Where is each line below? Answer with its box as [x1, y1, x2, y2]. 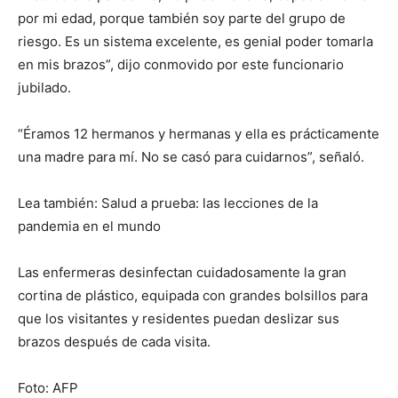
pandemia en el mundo [18, 218, 161, 235]
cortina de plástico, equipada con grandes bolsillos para [18, 287, 368, 304]
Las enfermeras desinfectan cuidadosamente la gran [18, 264, 346, 281]
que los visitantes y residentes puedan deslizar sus [18, 310, 339, 327]
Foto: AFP [18, 379, 78, 396]
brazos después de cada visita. [18, 333, 211, 350]
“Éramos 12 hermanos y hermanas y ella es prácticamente [18, 125, 379, 142]
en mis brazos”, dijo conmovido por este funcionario [18, 56, 344, 73]
